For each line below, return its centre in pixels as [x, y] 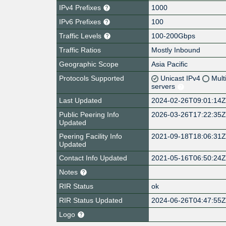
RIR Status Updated [91, 200]
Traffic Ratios [80, 50]
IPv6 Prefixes [81, 21]
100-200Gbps [174, 36]
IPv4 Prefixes [81, 7]
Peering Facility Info [91, 136]
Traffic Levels [81, 36]
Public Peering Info [89, 114]
